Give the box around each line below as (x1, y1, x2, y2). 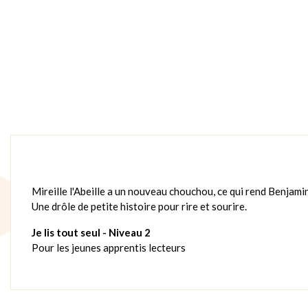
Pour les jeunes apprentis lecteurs (32, 241, 186, 254)
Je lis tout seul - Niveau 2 (32, 225, 151, 239)
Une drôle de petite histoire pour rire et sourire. (32, 199, 247, 212)
